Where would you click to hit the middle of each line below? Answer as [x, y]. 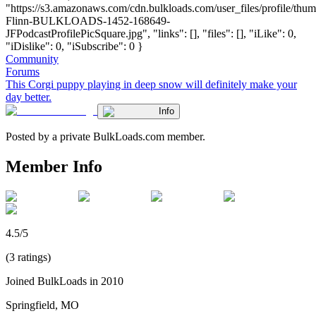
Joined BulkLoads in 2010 [65, 281]
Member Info [54, 166]
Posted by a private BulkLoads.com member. [105, 136]
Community [32, 59]
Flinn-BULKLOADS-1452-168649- [88, 20]
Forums [23, 71]
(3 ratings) [28, 257]
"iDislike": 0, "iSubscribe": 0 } [74, 46]
